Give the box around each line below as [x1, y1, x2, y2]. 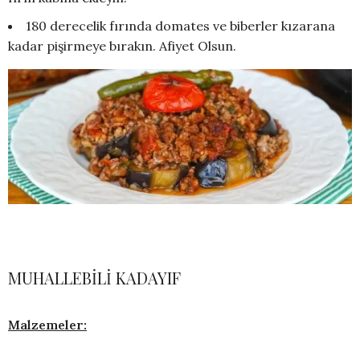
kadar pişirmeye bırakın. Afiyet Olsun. [8, 38, 236, 55]
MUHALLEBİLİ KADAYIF [8, 266, 181, 288]
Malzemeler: [8, 316, 87, 333]
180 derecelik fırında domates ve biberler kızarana [26, 18, 335, 35]
